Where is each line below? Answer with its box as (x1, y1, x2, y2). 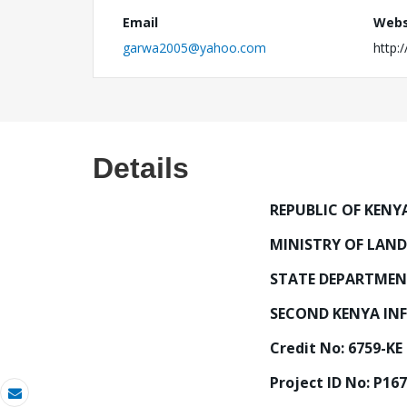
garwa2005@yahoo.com (123, 39, 266, 56)
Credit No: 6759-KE (270, 338, 402, 358)
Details (93, 152, 189, 184)
